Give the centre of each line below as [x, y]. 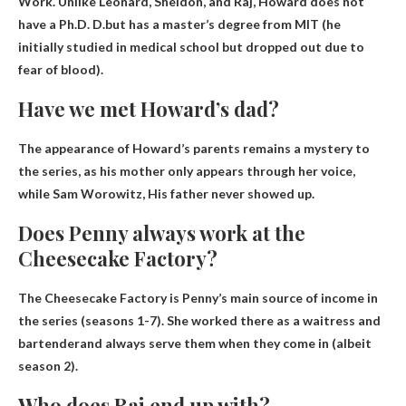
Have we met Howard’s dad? [149, 108]
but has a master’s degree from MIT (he [223, 24]
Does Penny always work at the [162, 232]
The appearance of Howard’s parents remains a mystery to [194, 148]
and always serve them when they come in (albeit [226, 343]
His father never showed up [230, 193]
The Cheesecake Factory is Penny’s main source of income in [198, 297]
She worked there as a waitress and [274, 320]
